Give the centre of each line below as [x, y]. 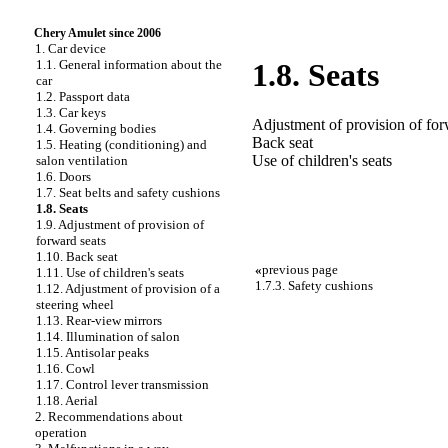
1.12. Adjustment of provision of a [128, 288]
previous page [300, 269]
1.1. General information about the [129, 64]
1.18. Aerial [67, 400]
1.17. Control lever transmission [122, 384]
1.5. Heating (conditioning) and [121, 144]
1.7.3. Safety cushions [314, 285]
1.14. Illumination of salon [108, 336]
